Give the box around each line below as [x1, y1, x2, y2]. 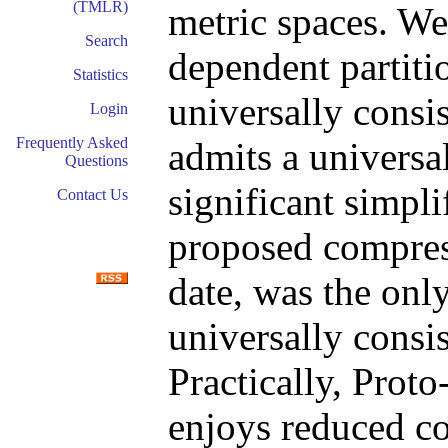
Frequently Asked [16, 134, 128, 151]
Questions [65, 152, 128, 169]
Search [85, 32, 128, 49]
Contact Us [57, 186, 128, 203]
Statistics [73, 66, 128, 83]
